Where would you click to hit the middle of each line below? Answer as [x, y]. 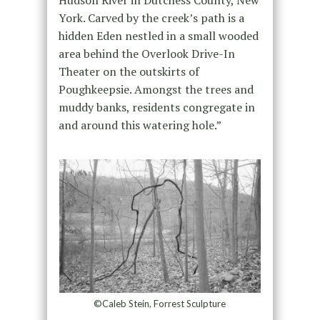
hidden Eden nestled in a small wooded [158, 35]
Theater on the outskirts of [129, 71]
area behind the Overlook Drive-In [146, 53]
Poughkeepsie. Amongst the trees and [156, 89]
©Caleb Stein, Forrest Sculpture [160, 304]
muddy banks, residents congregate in [156, 107]
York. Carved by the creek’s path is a [151, 17]
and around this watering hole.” [140, 125]
